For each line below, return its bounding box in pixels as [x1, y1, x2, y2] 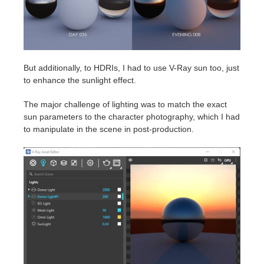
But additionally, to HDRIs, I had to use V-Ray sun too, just [24, 63, 239, 73]
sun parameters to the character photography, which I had [24, 112, 240, 122]
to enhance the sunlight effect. [24, 75, 136, 85]
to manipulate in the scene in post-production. [24, 124, 194, 134]
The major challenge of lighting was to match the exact [24, 100, 227, 110]
